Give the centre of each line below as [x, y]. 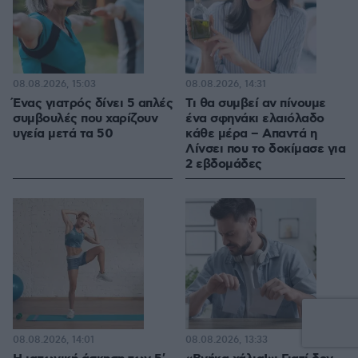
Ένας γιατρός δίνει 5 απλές [93, 104]
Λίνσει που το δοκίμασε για [265, 149]
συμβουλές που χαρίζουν [85, 119]
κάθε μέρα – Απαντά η [251, 134]
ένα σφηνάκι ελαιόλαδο [255, 119]
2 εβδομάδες [224, 165]
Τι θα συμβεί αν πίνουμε [256, 104]
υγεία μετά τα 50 [63, 134]
